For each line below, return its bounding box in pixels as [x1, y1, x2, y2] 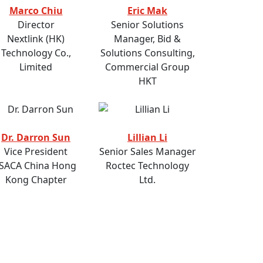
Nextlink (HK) [7, 32, 65, 46]
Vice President [4, 145, 68, 159]
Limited [19, 60, 52, 74]
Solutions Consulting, [100, 46, 195, 60]
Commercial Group [105, 60, 190, 74]
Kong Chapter [5, 173, 67, 187]
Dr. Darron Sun [1, 131, 70, 144]
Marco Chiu [9, 4, 63, 18]
